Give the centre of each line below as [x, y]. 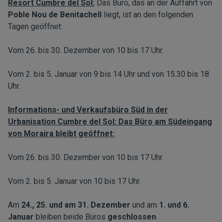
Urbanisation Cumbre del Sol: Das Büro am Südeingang [110, 122]
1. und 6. [174, 205]
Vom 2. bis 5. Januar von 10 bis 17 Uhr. [74, 181]
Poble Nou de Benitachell [55, 15]
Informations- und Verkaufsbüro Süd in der [88, 110]
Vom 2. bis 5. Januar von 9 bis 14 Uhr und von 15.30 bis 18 [109, 74]
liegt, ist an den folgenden [147, 15]
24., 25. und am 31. [56, 205]
